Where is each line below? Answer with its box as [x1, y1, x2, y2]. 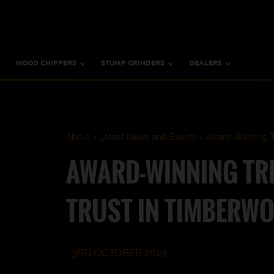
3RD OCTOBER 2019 [69, 246, 166, 259]
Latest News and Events [99, 132, 196, 142]
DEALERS [189, 59, 222, 67]
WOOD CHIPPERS [15, 59, 76, 67]
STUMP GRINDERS [101, 59, 165, 67]
